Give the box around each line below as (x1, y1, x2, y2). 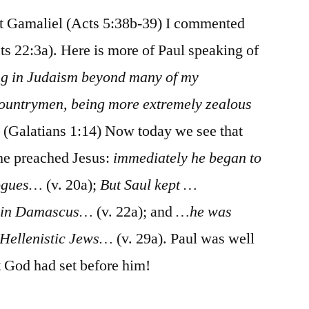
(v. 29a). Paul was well (113, 228, 255, 248)
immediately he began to (113, 148, 262, 168)
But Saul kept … (100, 175, 198, 195)
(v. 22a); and (93, 201, 177, 221)
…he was (176, 201, 232, 221)
